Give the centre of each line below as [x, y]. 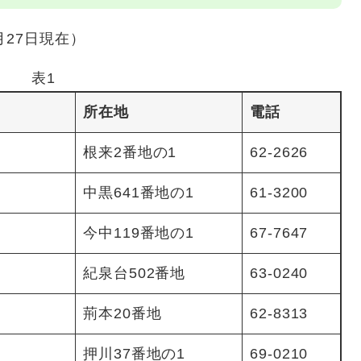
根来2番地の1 [130, 152]
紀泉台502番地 [135, 273]
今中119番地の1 [139, 232]
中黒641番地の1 [139, 192]
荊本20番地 [122, 313]
